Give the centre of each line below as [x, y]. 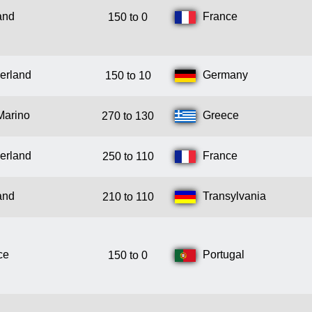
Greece [221, 116]
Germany [225, 75]
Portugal [224, 255]
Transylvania [234, 196]
